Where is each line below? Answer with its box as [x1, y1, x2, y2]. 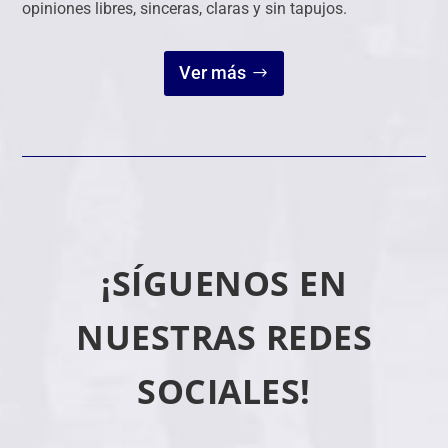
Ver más [178, 62, 246, 84]
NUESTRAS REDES [76, 313, 372, 360]
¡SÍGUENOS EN [101, 259, 347, 306]
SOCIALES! [137, 367, 311, 414]
